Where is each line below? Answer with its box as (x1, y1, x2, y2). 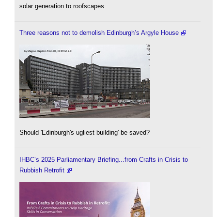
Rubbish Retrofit (19, 166, 64, 174)
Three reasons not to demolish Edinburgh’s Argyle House (19, 29, 179, 37)
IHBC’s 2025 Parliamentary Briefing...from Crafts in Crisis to (19, 155, 188, 163)
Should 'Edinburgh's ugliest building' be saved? (19, 129, 150, 137)
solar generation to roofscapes (19, 2, 104, 10)
